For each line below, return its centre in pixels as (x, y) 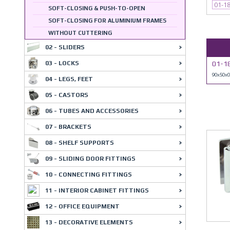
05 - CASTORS (67, 95)
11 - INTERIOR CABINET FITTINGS (97, 190)
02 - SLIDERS (65, 47)
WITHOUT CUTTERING (80, 33)
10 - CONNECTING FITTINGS (89, 175)
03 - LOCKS (62, 63)
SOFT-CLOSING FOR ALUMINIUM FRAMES (107, 21)
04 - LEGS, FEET (69, 79)
